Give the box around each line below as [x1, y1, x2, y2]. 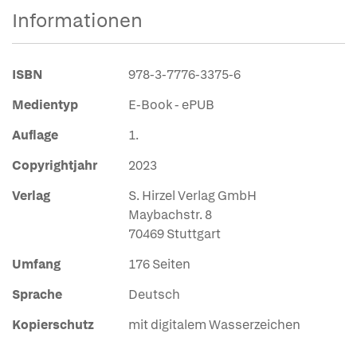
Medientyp [12, 96, 78, 113]
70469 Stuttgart [128, 226, 221, 242]
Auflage [12, 127, 58, 143]
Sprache [12, 286, 62, 303]
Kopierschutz [12, 316, 94, 333]
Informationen [12, 8, 143, 33]
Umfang [12, 256, 61, 273]
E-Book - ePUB [128, 96, 214, 113]
